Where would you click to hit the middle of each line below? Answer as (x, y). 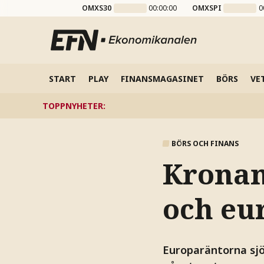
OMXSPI (207, 8)
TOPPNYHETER (73, 105)
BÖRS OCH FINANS (205, 143)
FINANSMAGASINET (162, 78)
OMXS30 (97, 8)
